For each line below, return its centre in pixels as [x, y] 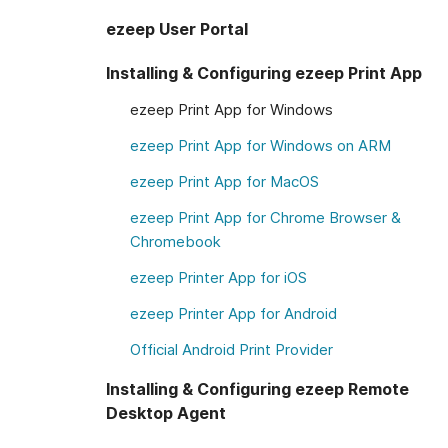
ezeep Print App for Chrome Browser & [265, 217]
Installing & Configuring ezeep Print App [264, 73]
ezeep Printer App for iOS [218, 277]
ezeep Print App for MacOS [224, 181]
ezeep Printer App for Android [233, 313]
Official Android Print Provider [231, 349]
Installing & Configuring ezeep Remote [257, 389]
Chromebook [175, 241]
